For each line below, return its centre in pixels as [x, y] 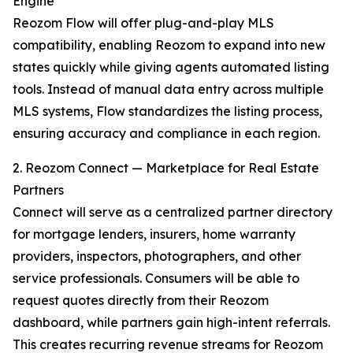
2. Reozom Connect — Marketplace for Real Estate [166, 168]
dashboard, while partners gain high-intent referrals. [171, 323]
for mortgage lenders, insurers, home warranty [154, 234]
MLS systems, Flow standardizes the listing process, [167, 111]
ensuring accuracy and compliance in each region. [166, 134]
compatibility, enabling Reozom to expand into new [169, 45]
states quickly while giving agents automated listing [171, 67]
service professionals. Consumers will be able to [156, 279]
